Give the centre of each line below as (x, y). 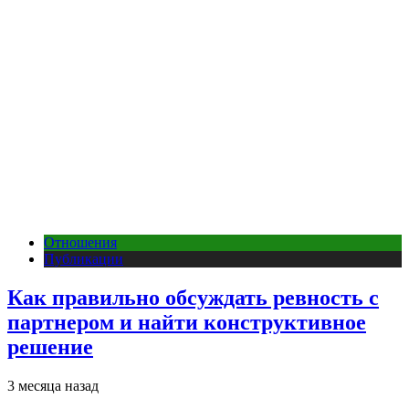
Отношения (80, 242)
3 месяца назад (53, 385)
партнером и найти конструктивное (187, 322)
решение (50, 346)
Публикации (84, 258)
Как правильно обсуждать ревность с (193, 297)
